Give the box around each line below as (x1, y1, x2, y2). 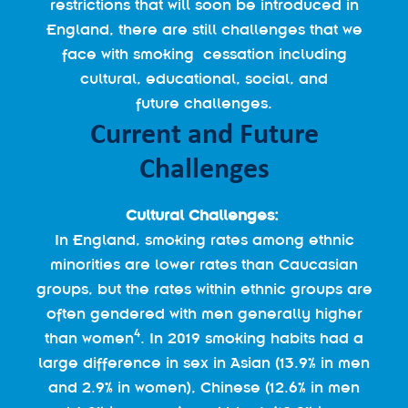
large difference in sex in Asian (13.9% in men (38, 353, 370, 372)
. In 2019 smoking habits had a (140, 329, 363, 347)
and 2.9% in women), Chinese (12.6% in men (48, 378, 360, 396)
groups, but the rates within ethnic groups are (36, 280, 372, 298)
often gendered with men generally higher (46, 304, 362, 322)
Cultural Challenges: (125, 206, 283, 224)
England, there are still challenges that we (46, 20, 362, 38)
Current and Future (89, 112, 319, 152)
